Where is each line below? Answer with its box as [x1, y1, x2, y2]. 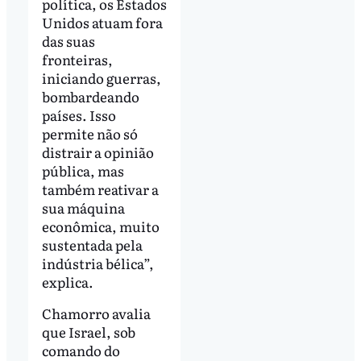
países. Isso [41, 104, 116, 125]
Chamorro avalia [41, 303, 151, 324]
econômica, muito [41, 215, 160, 236]
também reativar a [41, 178, 159, 199]
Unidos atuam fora [41, 11, 163, 32]
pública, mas [41, 160, 124, 180]
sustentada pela [41, 234, 143, 255]
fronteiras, [41, 48, 113, 69]
